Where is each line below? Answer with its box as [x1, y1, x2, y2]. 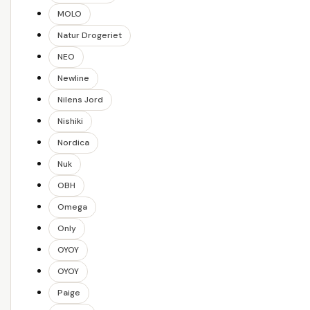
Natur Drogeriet [57, 30, 122, 42]
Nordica [57, 137, 89, 149]
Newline [57, 73, 89, 84]
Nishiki [57, 116, 83, 127]
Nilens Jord [57, 94, 103, 106]
